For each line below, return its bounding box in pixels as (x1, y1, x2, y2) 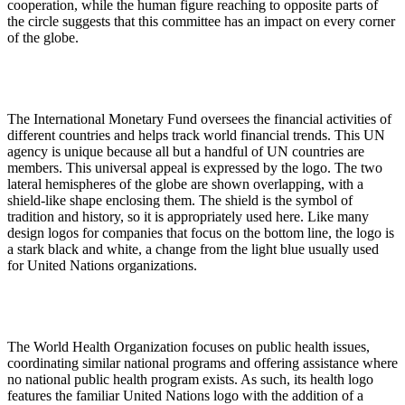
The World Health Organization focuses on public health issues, (7, 339, 370, 355)
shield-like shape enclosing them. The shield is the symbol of (7, 193, 353, 209)
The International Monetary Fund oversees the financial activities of (7, 111, 391, 127)
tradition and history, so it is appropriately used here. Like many (7, 209, 369, 225)
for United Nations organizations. (7, 258, 197, 274)
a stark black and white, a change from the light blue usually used (7, 241, 379, 258)
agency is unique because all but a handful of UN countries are (7, 144, 364, 160)
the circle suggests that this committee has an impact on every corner (7, 14, 395, 30)
